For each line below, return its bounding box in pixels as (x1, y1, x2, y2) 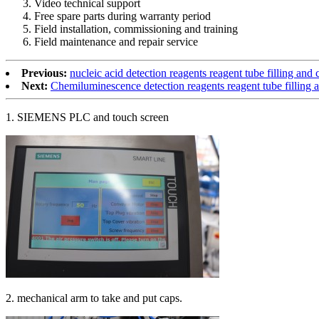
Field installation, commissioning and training (34, 22, 238, 35)
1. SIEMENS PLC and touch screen (6, 110, 169, 123)
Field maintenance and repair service (34, 35, 198, 48)
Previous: (21, 66, 67, 79)
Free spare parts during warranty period (34, 9, 211, 22)
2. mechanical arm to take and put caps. (6, 291, 182, 304)
